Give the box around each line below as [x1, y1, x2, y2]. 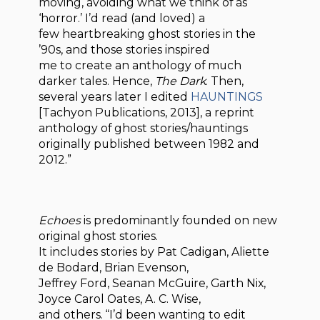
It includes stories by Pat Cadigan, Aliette [39, 244, 270, 259]
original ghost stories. [39, 229, 159, 243]
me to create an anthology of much [39, 58, 242, 72]
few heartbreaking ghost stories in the [39, 26, 256, 41]
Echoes [39, 213, 81, 227]
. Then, [206, 74, 244, 88]
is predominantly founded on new [81, 213, 278, 227]
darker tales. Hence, [39, 74, 156, 88]
